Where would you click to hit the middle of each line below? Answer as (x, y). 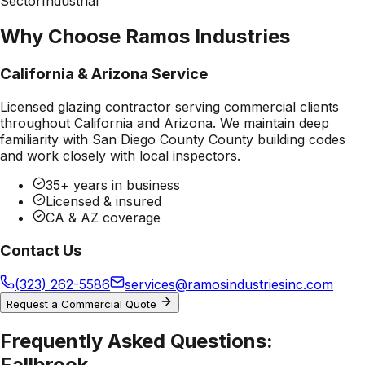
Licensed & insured (103, 202)
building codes (299, 140)
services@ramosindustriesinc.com (229, 285)
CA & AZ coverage (103, 218)
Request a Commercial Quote (83, 304)
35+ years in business (113, 185)
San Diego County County (173, 140)
